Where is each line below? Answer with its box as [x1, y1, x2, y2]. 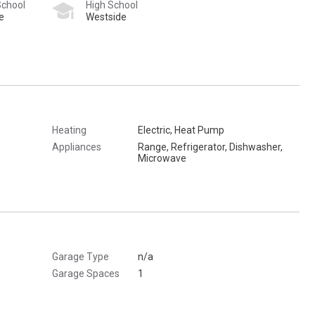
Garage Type [52, 250, 109, 262]
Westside [86, 11, 127, 22]
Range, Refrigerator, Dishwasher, [138, 141, 283, 153]
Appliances [52, 141, 101, 153]
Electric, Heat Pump [138, 124, 224, 136]
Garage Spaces [52, 267, 120, 279]
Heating [52, 124, 86, 136]
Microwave [138, 152, 186, 164]
